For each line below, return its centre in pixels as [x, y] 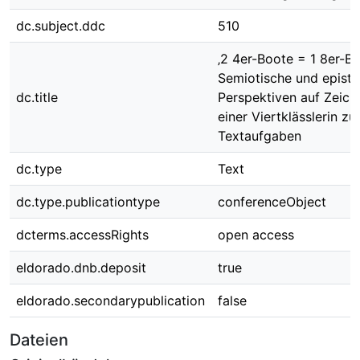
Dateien [39, 340]
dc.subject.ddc [61, 26]
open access [256, 235]
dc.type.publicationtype [88, 202]
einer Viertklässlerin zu [287, 117]
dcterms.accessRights [82, 235]
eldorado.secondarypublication [110, 301]
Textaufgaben [260, 136]
